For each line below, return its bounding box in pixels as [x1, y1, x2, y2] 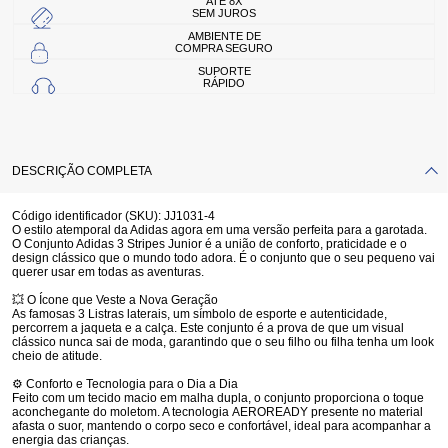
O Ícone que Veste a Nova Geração [27, 293, 218, 307]
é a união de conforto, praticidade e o [202, 237, 407, 251]
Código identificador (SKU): [12, 209, 161, 223]
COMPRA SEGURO [174, 41, 273, 54]
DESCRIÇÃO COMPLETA [12, 164, 152, 178]
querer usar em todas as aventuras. [12, 265, 204, 279]
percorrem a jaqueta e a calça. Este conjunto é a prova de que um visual [12, 321, 404, 335]
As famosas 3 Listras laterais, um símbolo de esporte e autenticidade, [12, 307, 387, 321]
